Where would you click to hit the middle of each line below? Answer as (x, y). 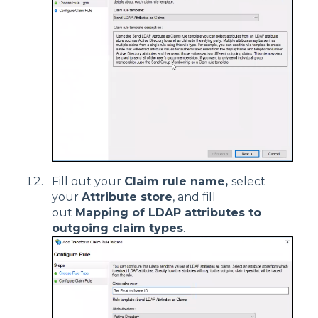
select (248, 182)
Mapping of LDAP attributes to (168, 213)
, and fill (194, 197)
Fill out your (88, 182)
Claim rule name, (178, 182)
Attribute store (127, 197)
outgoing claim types (117, 229)
